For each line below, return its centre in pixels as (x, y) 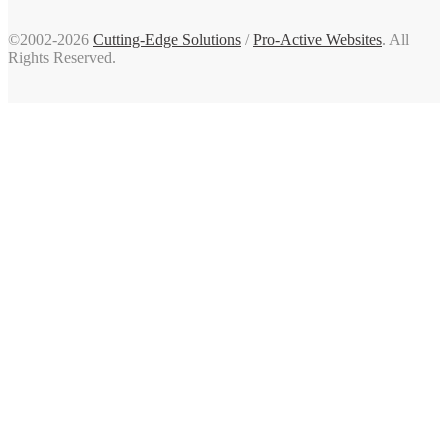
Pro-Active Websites (317, 39)
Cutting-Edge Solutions (167, 39)
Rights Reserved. (62, 57)
